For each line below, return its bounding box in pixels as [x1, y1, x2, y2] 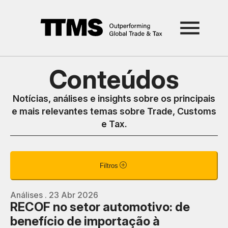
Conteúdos [49, 64, 179, 95]
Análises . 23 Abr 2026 [10, 190, 98, 200]
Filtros [100, 162, 118, 169]
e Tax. [101, 119, 127, 129]
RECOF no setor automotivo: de [10, 199, 190, 214]
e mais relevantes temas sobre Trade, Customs [12, 106, 216, 117]
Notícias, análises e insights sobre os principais [13, 93, 215, 104]
